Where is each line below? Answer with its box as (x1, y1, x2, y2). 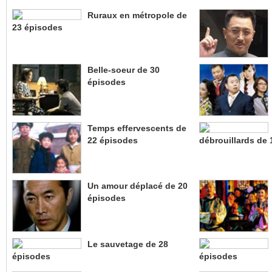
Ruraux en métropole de (87, 10, 187, 21)
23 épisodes (12, 22, 63, 33)
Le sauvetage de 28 (87, 239, 168, 249)
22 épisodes (87, 135, 138, 145)
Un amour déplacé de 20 (87, 181, 188, 191)
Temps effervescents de (87, 123, 186, 133)
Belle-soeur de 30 (87, 65, 160, 75)
